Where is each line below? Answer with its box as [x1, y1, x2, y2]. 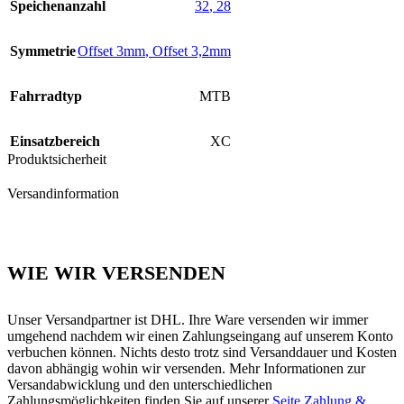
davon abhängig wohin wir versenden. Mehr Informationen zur [7, 360, 365, 376]
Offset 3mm [78, 43, 145, 60]
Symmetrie [10, 43, 76, 60]
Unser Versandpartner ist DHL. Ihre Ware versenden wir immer [7, 311, 368, 327]
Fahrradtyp [10, 88, 82, 105]
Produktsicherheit [7, 151, 106, 168]
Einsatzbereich [10, 133, 100, 150]
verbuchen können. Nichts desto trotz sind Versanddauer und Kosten [7, 344, 397, 360]
